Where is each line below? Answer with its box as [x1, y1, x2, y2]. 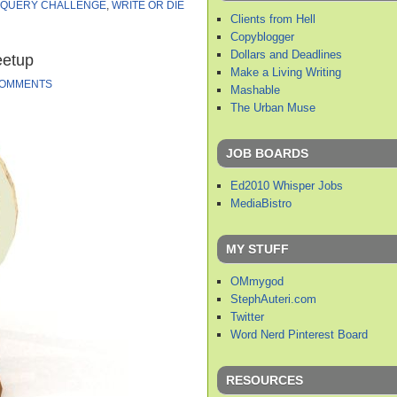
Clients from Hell [230, 12, 315, 26]
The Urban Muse [230, 100, 315, 114]
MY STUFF [226, 241, 289, 256]
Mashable [230, 82, 280, 97]
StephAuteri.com [230, 292, 316, 306]
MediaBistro [230, 196, 292, 210]
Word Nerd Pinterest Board [230, 327, 368, 341]
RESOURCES [226, 372, 303, 387]
